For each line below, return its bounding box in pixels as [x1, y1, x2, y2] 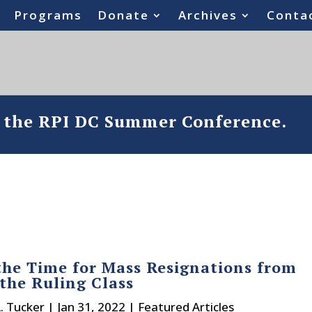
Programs [14, 7, 83, 23]
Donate [97, 7, 150, 23]
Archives [178, 7, 238, 23]
